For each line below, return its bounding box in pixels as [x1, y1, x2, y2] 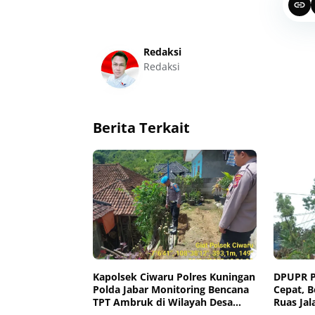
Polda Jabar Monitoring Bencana [93, 282, 249, 296]
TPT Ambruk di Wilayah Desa [93, 295, 233, 309]
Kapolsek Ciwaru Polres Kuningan [93, 269, 255, 283]
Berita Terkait [93, 118, 190, 137]
